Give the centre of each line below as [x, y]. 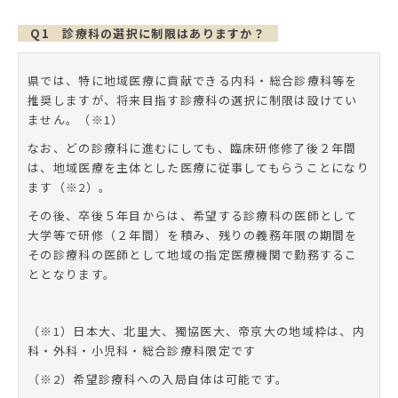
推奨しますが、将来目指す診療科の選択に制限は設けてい [193, 99]
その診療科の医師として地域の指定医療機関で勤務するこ [193, 254]
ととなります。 [72, 274]
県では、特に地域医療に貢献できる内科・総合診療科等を [193, 80]
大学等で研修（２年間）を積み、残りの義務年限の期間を [193, 235]
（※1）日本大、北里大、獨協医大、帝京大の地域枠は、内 [197, 330]
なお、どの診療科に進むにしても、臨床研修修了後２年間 [192, 147]
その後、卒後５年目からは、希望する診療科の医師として [193, 215]
